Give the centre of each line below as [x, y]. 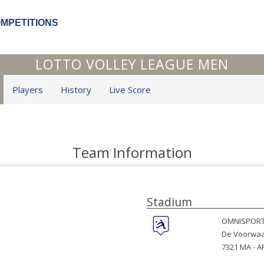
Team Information [132, 153]
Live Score [130, 90]
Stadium [169, 202]
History [76, 90]
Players [28, 90]
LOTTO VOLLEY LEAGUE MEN [132, 65]
